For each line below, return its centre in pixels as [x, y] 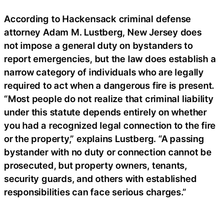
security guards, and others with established [100, 179]
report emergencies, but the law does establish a [110, 59]
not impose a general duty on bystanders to [98, 46]
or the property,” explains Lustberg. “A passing [104, 139]
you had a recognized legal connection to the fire [110, 126]
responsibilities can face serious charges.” [95, 192]
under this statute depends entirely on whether [105, 112]
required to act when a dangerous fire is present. [109, 86]
